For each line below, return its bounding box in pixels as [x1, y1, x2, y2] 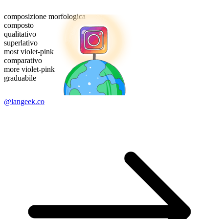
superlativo [4, 39, 38, 47]
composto [4, 21, 34, 30]
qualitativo [4, 30, 36, 39]
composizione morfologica [4, 12, 86, 21]
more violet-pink [4, 65, 55, 74]
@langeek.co [4, 97, 44, 106]
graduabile [4, 74, 36, 83]
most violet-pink [4, 47, 54, 56]
